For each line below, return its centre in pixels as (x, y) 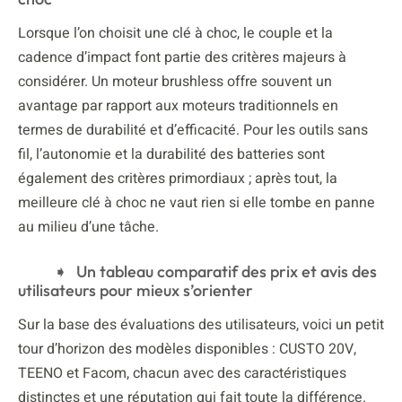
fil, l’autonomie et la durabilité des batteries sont (171, 154)
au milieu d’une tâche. (88, 227)
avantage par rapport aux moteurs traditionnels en (178, 105)
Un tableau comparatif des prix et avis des (227, 271)
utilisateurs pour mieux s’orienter (135, 290)
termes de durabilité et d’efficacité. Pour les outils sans (193, 130)
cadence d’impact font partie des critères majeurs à (182, 57)
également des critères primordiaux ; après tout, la (178, 178)
